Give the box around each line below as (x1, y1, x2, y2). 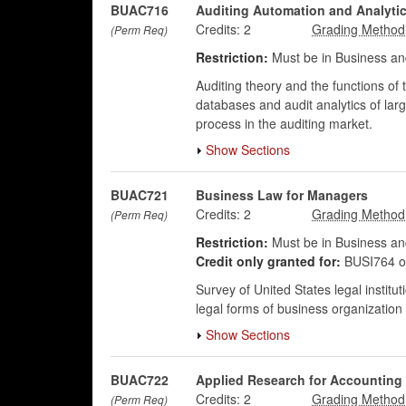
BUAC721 (111, 186, 169, 204)
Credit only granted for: (195, 252, 341, 270)
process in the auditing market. (195, 114, 372, 132)
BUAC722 (111, 371, 169, 389)
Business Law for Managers (195, 186, 368, 204)
